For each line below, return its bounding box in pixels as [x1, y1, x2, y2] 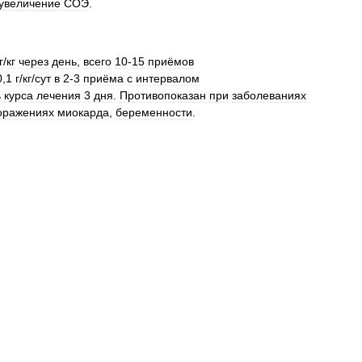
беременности [116, 106, 192, 119]
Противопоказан [120, 89, 206, 102]
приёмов [148, 55, 194, 68]
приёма [83, 72, 124, 85]
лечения [36, 89, 81, 102]
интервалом [136, 72, 200, 85]
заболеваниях [232, 89, 306, 102]
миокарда [57, 106, 109, 119]
